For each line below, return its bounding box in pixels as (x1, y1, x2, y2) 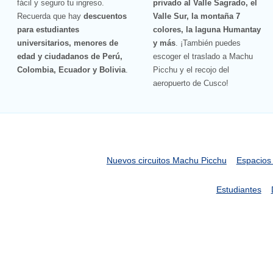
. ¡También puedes (175, 38, 241, 48)
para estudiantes (17, 25, 80, 35)
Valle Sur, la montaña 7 (152, 12, 240, 21)
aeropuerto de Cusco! (152, 79, 229, 88)
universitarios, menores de (17, 38, 119, 48)
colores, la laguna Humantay (152, 25, 261, 35)
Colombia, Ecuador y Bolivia (17, 65, 126, 75)
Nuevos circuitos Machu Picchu (106, 155, 227, 165)
